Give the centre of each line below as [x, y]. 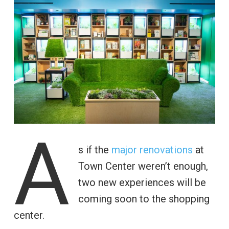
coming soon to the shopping [144, 199]
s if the [95, 150]
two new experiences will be [142, 182]
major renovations [152, 150]
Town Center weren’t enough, [143, 166]
